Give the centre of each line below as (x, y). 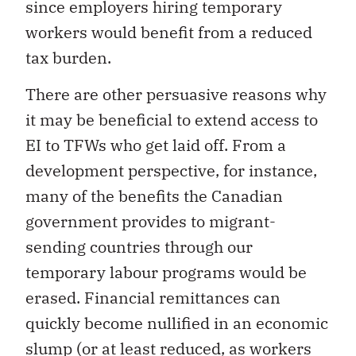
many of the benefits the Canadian (154, 195)
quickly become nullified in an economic (177, 323)
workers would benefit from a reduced (169, 32)
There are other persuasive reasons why (176, 94)
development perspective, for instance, (171, 170)
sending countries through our (139, 246)
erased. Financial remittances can (153, 297)
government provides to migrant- (151, 221)
